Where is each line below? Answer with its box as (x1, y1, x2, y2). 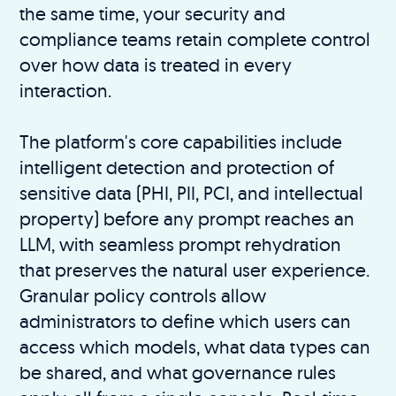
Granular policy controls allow (19, 283, 267, 307)
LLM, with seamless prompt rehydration (19, 232, 342, 255)
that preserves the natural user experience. (19, 257, 370, 281)
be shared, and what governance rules (19, 360, 337, 384)
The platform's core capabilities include (19, 129, 343, 153)
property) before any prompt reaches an (19, 206, 355, 230)
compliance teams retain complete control (19, 27, 371, 50)
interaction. (19, 78, 112, 102)
